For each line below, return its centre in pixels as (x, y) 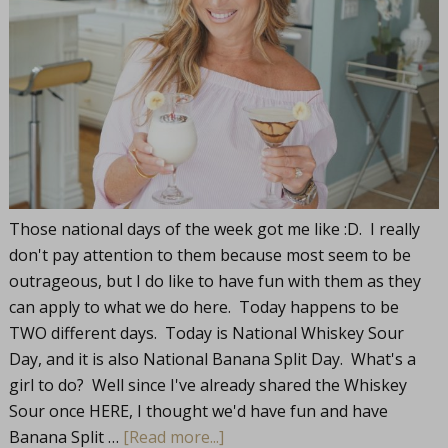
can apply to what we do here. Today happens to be (203, 307)
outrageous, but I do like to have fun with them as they (214, 281)
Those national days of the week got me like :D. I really (214, 229)
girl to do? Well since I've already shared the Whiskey (207, 385)
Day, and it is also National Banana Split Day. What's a (212, 359)
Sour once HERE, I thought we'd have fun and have (198, 411)
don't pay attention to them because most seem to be (209, 255)
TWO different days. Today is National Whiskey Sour (206, 333)
